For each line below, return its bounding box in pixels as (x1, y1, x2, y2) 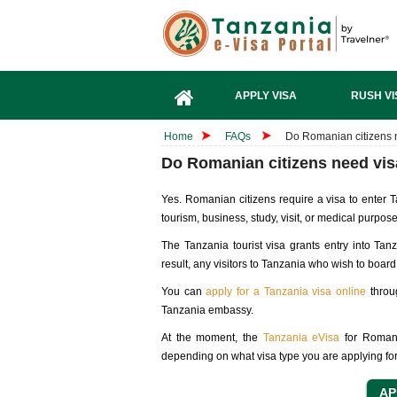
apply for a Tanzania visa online (206, 285, 366, 298)
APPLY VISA (235, 89, 297, 102)
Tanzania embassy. (161, 304, 253, 316)
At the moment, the (161, 331, 263, 344)
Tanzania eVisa (262, 331, 340, 344)
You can (161, 285, 206, 298)
